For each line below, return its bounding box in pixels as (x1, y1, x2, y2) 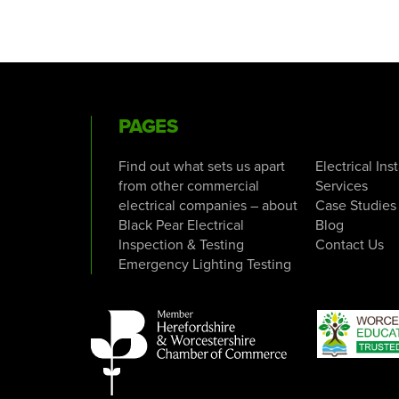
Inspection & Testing (118, 236, 244, 255)
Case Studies (315, 197, 397, 216)
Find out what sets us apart (118, 158, 285, 176)
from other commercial (118, 177, 259, 196)
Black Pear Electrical (118, 216, 244, 235)
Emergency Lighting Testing (118, 256, 291, 274)
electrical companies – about (118, 197, 297, 216)
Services (315, 177, 369, 196)
